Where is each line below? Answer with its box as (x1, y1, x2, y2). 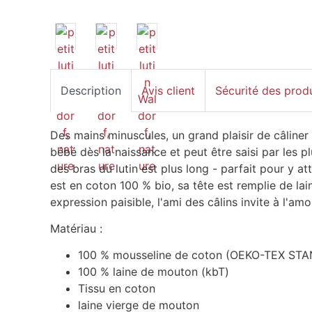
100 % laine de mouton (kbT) (78, 264, 229, 279)
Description (61, 83, 121, 97)
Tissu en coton (78, 281, 155, 295)
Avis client (141, 83, 195, 97)
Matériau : (50, 221, 102, 235)
